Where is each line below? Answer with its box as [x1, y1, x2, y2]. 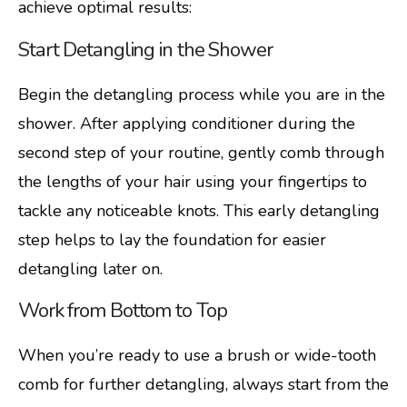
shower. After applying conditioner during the [18, 112, 355, 134]
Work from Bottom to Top [18, 297, 227, 325]
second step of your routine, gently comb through [18, 141, 384, 164]
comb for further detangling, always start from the [18, 373, 389, 396]
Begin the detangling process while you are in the [18, 83, 385, 105]
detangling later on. [18, 257, 163, 280]
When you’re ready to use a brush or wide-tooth [18, 344, 376, 367]
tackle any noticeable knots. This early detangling [18, 199, 380, 222]
